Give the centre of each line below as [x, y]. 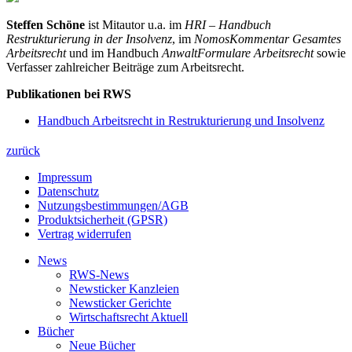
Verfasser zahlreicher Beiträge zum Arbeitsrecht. [125, 68]
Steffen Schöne [47, 25]
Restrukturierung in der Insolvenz [89, 39]
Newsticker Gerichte [120, 303]
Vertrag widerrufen [84, 234]
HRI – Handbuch [228, 25]
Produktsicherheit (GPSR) [103, 220]
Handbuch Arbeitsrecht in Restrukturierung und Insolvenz [181, 121]
